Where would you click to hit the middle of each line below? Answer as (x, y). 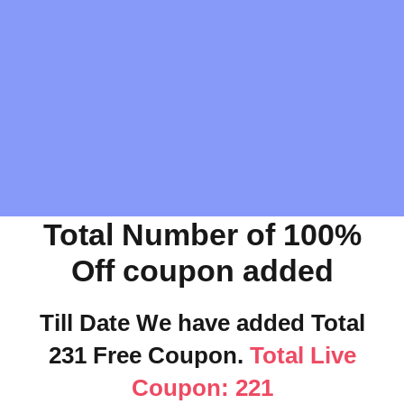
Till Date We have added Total (202, 323)
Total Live (299, 355)
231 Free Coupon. (146, 355)
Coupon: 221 (202, 388)
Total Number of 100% (202, 234)
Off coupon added (202, 271)
